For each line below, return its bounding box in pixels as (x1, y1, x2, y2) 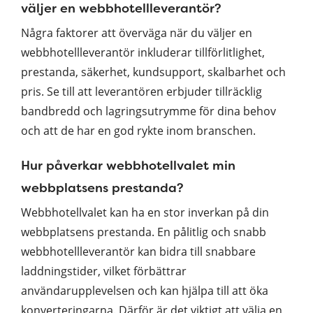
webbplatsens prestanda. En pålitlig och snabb (21, 224, 266, 240)
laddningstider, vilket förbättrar (21, 263, 187, 279)
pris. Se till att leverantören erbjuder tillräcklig (21, 83, 262, 99)
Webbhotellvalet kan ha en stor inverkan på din (21, 204, 269, 220)
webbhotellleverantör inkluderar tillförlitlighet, (21, 44, 265, 60)
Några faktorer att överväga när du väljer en (21, 24, 252, 41)
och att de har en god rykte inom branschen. (21, 122, 256, 138)
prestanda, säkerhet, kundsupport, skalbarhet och (21, 64, 286, 80)
